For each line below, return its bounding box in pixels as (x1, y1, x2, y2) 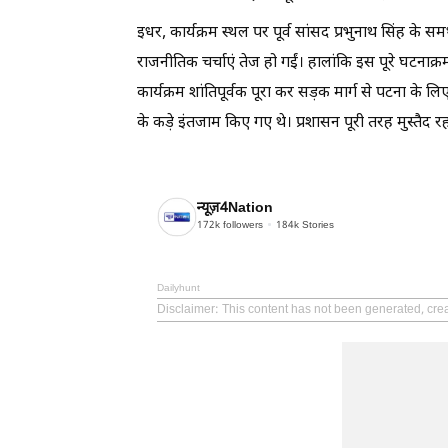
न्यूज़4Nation (197, 199, 273, 219)
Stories (299, 219, 334, 233)
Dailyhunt (157, 281, 200, 295)
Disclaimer (157, 301, 215, 318)
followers (220, 219, 263, 233)
